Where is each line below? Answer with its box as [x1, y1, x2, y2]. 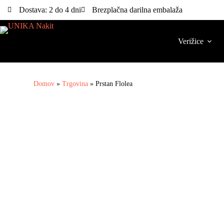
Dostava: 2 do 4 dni [18, 5, 81, 14]
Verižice [178, 36, 203, 45]
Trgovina [62, 80, 88, 87]
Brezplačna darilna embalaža [92, 5, 182, 14]
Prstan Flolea [95, 80, 133, 87]
